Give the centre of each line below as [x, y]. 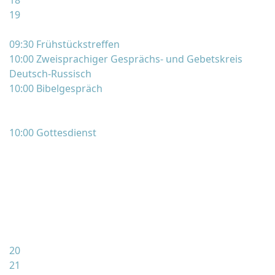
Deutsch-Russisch [50, 74]
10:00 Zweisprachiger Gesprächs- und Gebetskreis [126, 59]
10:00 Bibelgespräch [56, 88]
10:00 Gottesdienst [53, 133]
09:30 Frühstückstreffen [64, 44]
